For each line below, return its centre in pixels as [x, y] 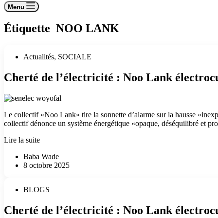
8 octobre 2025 [46, 165]
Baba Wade [41, 156]
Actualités [39, 56]
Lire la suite [22, 140]
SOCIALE [75, 56]
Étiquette [28, 28]
